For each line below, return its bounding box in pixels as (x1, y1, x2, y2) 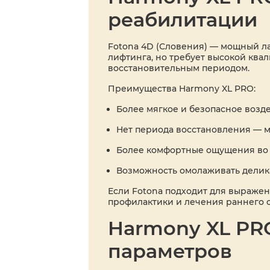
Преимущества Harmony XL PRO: (108, 83, 256, 94)
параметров (108, 239, 232, 263)
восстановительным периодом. (108, 62, 250, 74)
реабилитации (108, 7, 257, 31)
